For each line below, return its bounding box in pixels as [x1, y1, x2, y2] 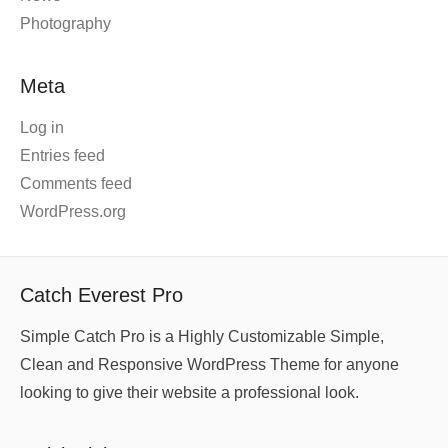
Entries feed [20, 147, 105, 165]
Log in [20, 119, 64, 137]
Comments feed [20, 175, 132, 193]
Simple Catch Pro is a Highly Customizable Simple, [20, 328, 384, 346]
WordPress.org [20, 203, 126, 221]
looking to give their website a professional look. [20, 384, 359, 402]
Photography [20, 15, 111, 33]
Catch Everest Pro [20, 284, 183, 307]
